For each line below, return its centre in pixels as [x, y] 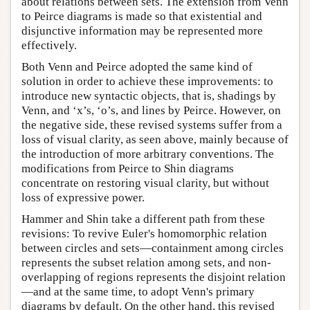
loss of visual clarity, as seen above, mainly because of [155, 139]
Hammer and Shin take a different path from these [143, 219]
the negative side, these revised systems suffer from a [152, 125]
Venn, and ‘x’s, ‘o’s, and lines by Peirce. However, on [151, 110]
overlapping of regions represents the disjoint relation [154, 277]
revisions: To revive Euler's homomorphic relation [144, 233]
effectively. [49, 45]
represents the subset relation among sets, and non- [146, 262]
